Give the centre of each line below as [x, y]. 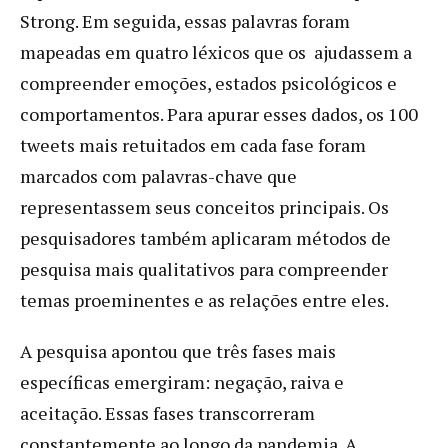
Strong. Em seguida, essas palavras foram [185, 20]
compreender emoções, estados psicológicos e [208, 82]
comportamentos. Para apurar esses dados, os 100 [219, 113]
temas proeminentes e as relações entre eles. [204, 299]
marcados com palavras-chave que [158, 175]
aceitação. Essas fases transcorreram [167, 412]
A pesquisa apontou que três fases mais [178, 350]
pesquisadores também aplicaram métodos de [205, 237]
